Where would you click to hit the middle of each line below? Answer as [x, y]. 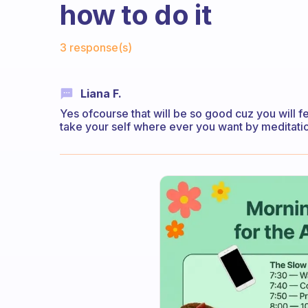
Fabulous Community [123, 37]
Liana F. [101, 93]
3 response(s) [96, 47]
